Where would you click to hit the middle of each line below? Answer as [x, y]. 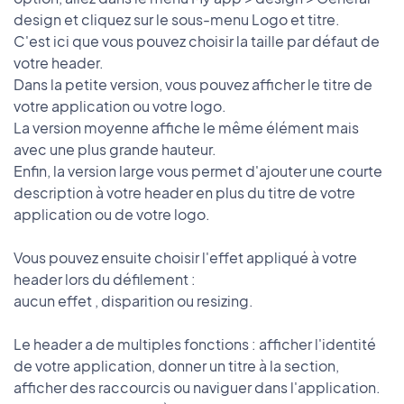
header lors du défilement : [105, 280]
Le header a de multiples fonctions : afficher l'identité [195, 344]
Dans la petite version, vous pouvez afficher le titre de [193, 85]
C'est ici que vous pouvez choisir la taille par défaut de [197, 41]
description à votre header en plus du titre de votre [184, 193]
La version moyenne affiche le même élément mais [186, 128]
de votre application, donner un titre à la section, [176, 366]
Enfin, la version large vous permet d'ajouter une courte [198, 171]
